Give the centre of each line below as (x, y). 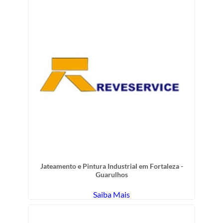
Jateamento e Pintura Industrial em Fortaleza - (111, 166)
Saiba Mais (111, 194)
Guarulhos (111, 174)
